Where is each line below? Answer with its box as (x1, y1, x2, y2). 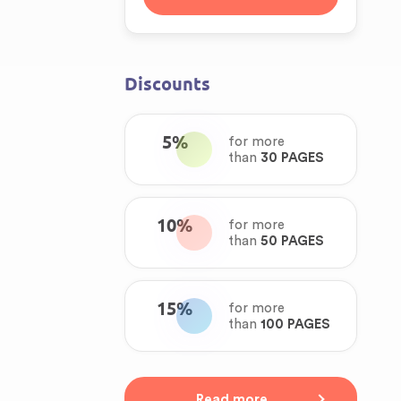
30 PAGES (260, 151, 324, 165)
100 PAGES (260, 318, 330, 331)
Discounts (124, 73, 210, 95)
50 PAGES (260, 235, 324, 248)
